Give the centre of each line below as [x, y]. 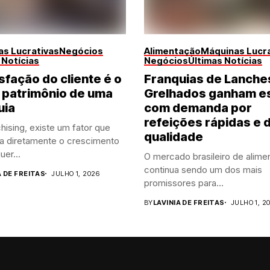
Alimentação [172, 51]
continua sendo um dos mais [203, 169]
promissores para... [184, 183]
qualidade [174, 137]
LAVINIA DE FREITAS [189, 202]
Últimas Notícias [225, 60]
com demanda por [198, 108]
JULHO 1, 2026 [76, 173]
